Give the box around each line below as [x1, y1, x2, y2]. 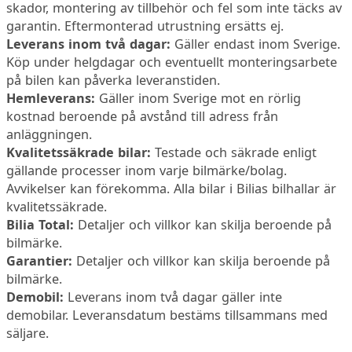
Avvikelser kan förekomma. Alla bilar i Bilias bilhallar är [6, 180, 337, 198]
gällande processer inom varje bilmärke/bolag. [6, 162, 288, 180]
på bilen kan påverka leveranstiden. [6, 71, 221, 90]
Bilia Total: [6, 216, 79, 234]
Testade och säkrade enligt [151, 144, 317, 162]
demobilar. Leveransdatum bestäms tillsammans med [6, 306, 328, 324]
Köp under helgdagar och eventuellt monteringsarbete [6, 53, 338, 71]
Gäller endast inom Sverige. [170, 35, 341, 53]
